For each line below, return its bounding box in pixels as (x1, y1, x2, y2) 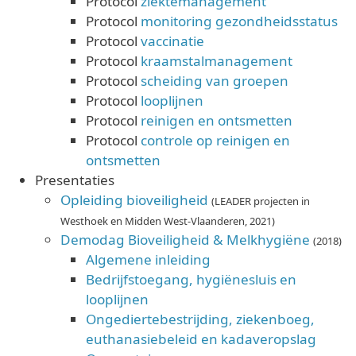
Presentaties (35, 170, 114, 189)
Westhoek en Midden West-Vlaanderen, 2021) (60, 213, 275, 228)
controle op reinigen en (141, 130, 290, 149)
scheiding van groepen (141, 71, 288, 90)
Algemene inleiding (86, 250, 211, 269)
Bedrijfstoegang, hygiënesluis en (86, 269, 296, 288)
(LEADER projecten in (211, 193, 310, 208)
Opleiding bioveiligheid (60, 190, 208, 209)
